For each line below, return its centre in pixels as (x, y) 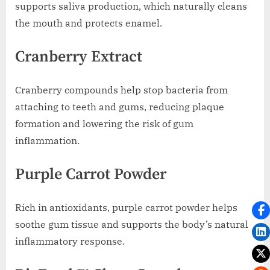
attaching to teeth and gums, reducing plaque (120, 106)
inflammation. (47, 140)
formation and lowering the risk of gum (104, 123)
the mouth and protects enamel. (89, 23)
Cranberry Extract (79, 57)
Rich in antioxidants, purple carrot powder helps (126, 207)
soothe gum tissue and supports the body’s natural (132, 224)
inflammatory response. (70, 241)
